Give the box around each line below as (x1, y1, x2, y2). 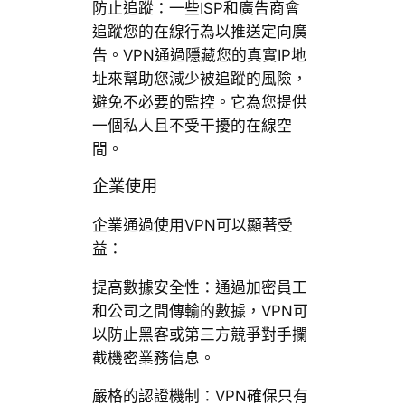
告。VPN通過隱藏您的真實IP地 (91, 46, 306, 65)
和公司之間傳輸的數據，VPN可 (91, 301, 308, 320)
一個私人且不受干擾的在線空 (91, 117, 292, 136)
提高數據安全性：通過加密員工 (91, 278, 307, 297)
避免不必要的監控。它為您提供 (91, 93, 307, 112)
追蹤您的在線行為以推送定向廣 (91, 23, 307, 42)
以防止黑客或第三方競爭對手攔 (91, 325, 307, 344)
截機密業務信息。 (91, 348, 215, 367)
